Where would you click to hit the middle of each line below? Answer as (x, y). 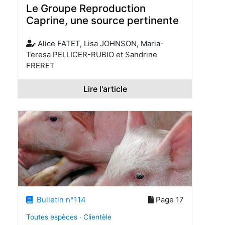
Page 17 (169, 199)
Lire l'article (105, 89)
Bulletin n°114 (60, 199)
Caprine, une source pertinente (102, 21)
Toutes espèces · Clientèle (69, 217)
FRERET (40, 65)
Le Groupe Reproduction (86, 9)
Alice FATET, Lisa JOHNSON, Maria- (99, 43)
